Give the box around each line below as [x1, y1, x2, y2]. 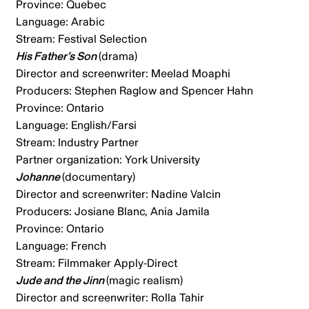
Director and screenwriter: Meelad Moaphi [15, 66, 233, 81]
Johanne [15, 170, 62, 184]
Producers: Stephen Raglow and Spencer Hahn [15, 83, 259, 98]
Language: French [15, 239, 109, 253]
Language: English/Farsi [15, 118, 139, 132]
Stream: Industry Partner [15, 135, 141, 150]
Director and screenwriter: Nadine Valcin [15, 187, 223, 201]
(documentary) [61, 170, 138, 184]
